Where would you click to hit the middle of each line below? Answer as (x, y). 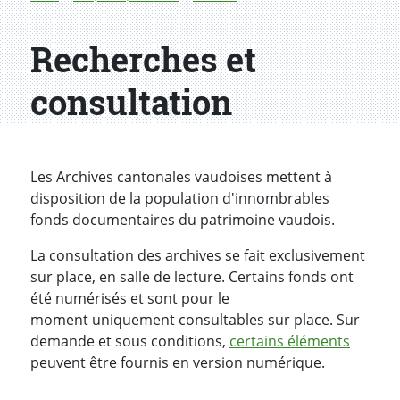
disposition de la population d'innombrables (180, 199)
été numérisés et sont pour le (130, 299)
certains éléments (290, 342)
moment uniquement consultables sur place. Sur (195, 320)
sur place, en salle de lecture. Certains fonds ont (192, 277)
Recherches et (143, 59)
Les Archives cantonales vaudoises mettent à (181, 177)
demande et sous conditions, (130, 342)
